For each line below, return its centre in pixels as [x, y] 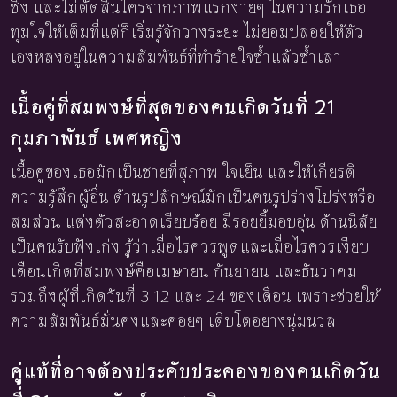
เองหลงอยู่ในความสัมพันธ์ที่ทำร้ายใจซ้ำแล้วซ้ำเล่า [176, 57]
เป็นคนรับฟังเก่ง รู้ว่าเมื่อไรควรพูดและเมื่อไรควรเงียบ [190, 247]
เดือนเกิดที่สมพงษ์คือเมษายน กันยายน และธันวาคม [184, 272]
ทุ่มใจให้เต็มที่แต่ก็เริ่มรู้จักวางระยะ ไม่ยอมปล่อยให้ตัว [187, 32]
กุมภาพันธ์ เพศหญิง [97, 138]
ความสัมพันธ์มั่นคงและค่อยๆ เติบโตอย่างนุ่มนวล [174, 321]
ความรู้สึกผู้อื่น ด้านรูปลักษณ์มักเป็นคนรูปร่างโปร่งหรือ [193, 197]
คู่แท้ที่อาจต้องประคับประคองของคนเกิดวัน [196, 371]
